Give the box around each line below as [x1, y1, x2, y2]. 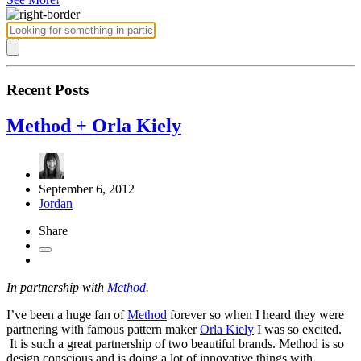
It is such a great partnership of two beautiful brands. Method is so [6, 337, 344, 351]
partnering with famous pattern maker [6, 322, 200, 337]
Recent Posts [6, 81, 89, 99]
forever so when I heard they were [167, 308, 344, 322]
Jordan [39, 197, 73, 211]
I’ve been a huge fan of [6, 308, 127, 322]
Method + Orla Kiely [6, 115, 181, 137]
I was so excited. [254, 322, 342, 337]
